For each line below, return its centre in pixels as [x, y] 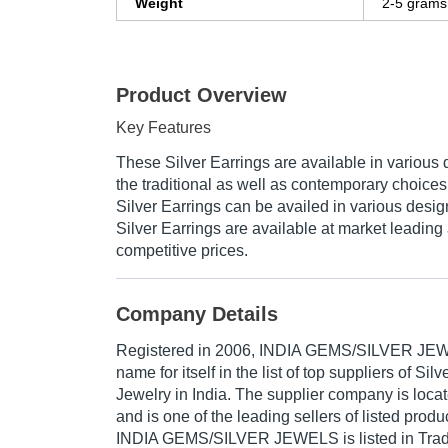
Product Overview [201, 95]
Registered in [165, 351]
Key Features [163, 128]
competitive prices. [182, 251]
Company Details [197, 314]
